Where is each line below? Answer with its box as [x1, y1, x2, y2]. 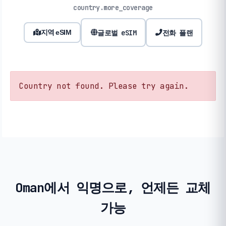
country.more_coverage [73, 3, 153, 13]
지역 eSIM [40, 28, 72, 37]
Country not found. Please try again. [19, 81, 189, 92]
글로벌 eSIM [97, 28, 136, 37]
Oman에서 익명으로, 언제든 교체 [15, 179, 211, 197]
